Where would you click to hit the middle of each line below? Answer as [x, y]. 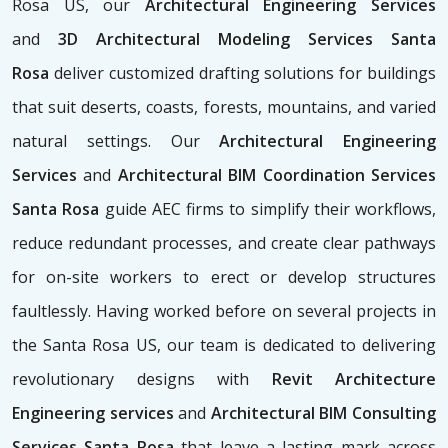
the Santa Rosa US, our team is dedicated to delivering [224, 345]
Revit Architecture [353, 379]
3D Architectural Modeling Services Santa [238, 39]
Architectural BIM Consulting [321, 413]
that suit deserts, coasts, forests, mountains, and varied [224, 107]
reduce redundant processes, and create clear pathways [224, 243]
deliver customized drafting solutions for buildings [242, 73]
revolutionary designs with [142, 379]
